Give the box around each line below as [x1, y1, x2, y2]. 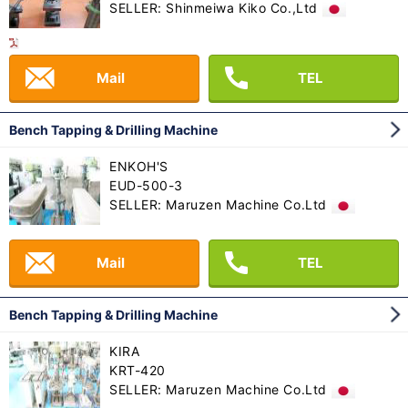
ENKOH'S [109, 158, 168, 175]
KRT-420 [109, 362, 166, 379]
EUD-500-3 [109, 178, 184, 194]
